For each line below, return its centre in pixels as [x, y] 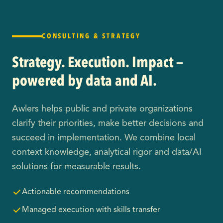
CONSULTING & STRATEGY [91, 36]
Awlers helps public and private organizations [102, 109]
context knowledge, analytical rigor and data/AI [107, 152]
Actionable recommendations [76, 192]
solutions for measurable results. [76, 167]
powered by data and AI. [84, 81]
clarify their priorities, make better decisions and [108, 123]
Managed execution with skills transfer [91, 210]
